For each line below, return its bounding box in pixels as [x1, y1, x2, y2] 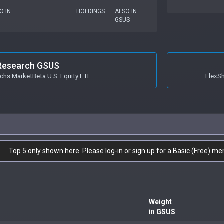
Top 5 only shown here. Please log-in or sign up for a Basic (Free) [9, 146, 212, 155]
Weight [149, 197, 172, 206]
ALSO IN [115, 7, 137, 15]
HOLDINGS [76, 7, 105, 15]
